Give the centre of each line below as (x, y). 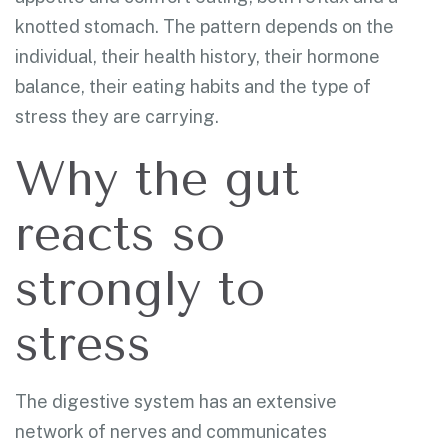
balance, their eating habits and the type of (193, 86)
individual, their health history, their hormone (197, 56)
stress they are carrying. (117, 116)
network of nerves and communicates (171, 431)
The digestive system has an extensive (176, 401)
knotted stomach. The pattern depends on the (204, 26)
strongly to (140, 288)
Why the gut (157, 178)
